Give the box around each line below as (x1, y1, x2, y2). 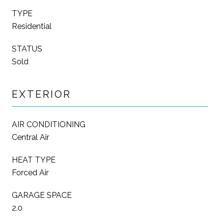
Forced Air (12, 167, 49, 177)
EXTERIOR (12, 88, 71, 100)
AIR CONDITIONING (12, 119, 85, 129)
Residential (12, 21, 52, 31)
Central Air (12, 132, 49, 142)
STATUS (12, 44, 42, 54)
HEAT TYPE (12, 155, 55, 165)
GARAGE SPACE (12, 190, 72, 200)
